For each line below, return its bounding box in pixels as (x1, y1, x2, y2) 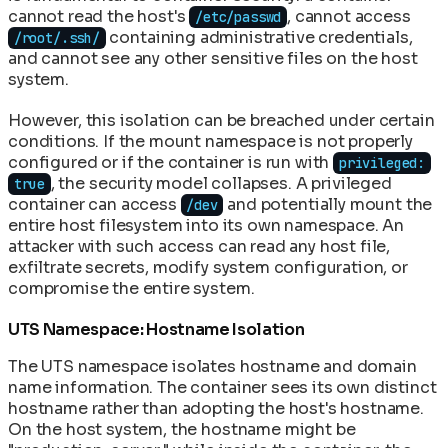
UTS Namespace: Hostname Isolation (8, 318, 305, 340)
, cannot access (286, 5, 411, 27)
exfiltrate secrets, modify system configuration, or (8, 256, 408, 278)
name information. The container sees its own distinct (8, 376, 437, 398)
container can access (8, 193, 181, 215)
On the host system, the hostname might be (8, 418, 356, 440)
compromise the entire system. (8, 277, 255, 299)
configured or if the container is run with (8, 151, 334, 173)
